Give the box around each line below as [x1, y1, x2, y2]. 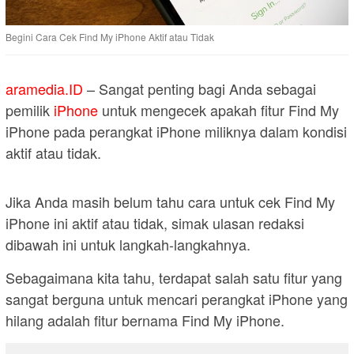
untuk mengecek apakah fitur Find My [98, 100, 339, 121]
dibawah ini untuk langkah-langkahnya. [6, 234, 250, 255]
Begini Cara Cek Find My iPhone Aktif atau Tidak [6, 30, 214, 44]
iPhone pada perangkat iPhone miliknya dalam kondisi [6, 121, 347, 142]
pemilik [6, 100, 54, 121]
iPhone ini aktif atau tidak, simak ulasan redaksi [6, 213, 304, 234]
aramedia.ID [6, 78, 83, 100]
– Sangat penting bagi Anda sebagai [83, 78, 316, 100]
